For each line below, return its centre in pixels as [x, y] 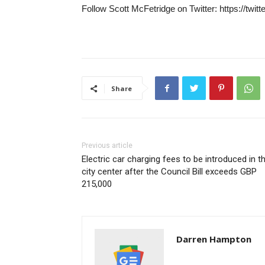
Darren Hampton [214, 239]
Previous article [107, 146]
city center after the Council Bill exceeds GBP [169, 172]
